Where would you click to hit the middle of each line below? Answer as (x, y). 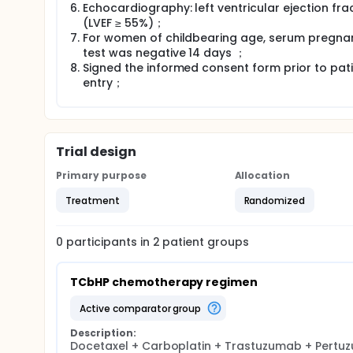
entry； (103, 83)
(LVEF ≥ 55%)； (124, 23)
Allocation (262, 175)
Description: (103, 333)
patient (182, 242)
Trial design (96, 152)
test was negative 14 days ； (165, 53)
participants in (109, 242)
